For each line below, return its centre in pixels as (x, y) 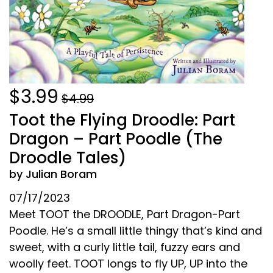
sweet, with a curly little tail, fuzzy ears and (125, 247)
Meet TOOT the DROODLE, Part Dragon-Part (125, 214)
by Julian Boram (53, 174)
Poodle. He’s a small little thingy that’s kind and (136, 230)
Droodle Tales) (68, 158)
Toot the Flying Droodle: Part (122, 120)
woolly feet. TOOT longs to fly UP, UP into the (128, 263)
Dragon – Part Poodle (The (116, 139)
